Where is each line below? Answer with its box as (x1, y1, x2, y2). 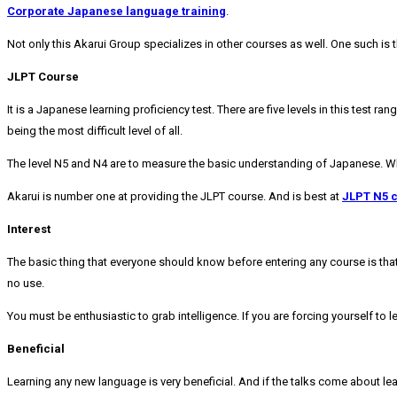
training (182, 4, 226, 19)
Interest (7, 222, 51, 237)
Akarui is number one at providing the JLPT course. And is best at (7, 190, 342, 204)
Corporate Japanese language (7, 4, 179, 19)
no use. (7, 276, 44, 291)
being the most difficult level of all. (7, 124, 183, 138)
